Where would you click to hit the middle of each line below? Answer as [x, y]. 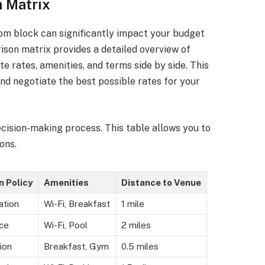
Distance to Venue [161, 182]
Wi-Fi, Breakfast [77, 203]
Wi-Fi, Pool [65, 225]
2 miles [136, 225]
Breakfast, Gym [76, 246]
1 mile [132, 203]
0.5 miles [140, 246]
